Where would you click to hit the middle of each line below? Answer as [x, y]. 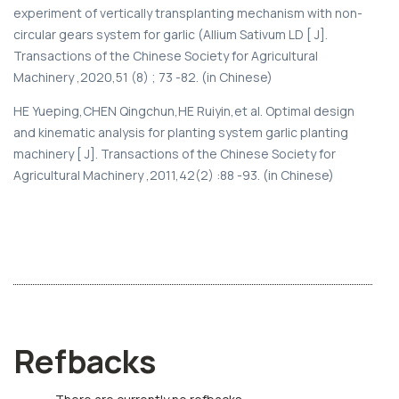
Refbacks [85, 361]
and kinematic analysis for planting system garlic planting [181, 132]
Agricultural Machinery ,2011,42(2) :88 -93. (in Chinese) [174, 175]
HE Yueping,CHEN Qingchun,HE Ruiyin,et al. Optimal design [184, 110]
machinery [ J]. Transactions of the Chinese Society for [175, 153]
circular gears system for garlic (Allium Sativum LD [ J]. [171, 34]
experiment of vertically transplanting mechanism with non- [188, 12]
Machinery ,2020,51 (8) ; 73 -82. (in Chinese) [143, 77]
